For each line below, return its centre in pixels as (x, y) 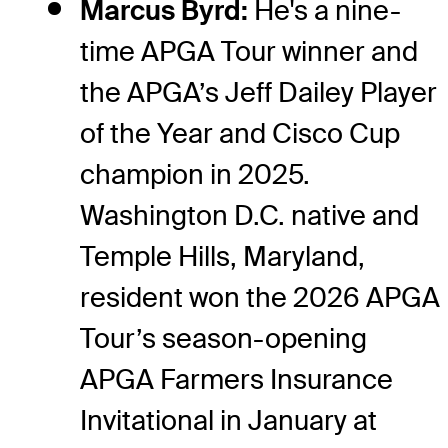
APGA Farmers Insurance (236, 379)
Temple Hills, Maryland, (222, 256)
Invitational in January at (228, 420)
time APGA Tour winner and (249, 51)
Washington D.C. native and (249, 215)
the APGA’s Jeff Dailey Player (258, 92)
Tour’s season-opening (223, 338)
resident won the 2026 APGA (260, 297)
